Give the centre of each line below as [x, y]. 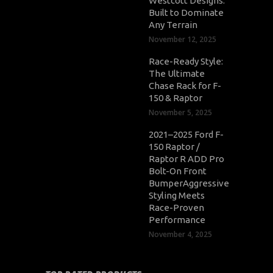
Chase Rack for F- [185, 85]
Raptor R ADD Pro [186, 158]
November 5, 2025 [180, 112]
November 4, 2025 [180, 234]
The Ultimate [177, 73]
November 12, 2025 [183, 39]
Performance [177, 219]
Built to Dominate [186, 12]
